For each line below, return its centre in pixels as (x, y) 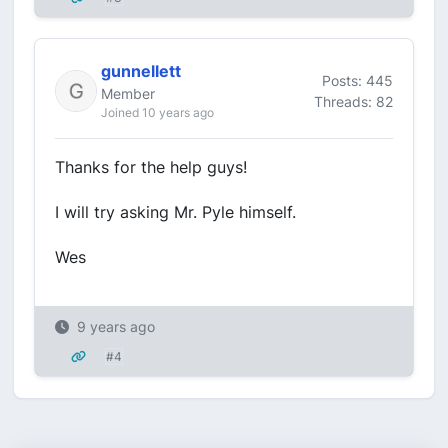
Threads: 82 (353, 101)
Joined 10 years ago (157, 112)
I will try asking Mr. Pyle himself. (175, 212)
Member (128, 93)
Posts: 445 (357, 80)
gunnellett (141, 71)
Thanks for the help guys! (151, 167)
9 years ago (116, 326)
